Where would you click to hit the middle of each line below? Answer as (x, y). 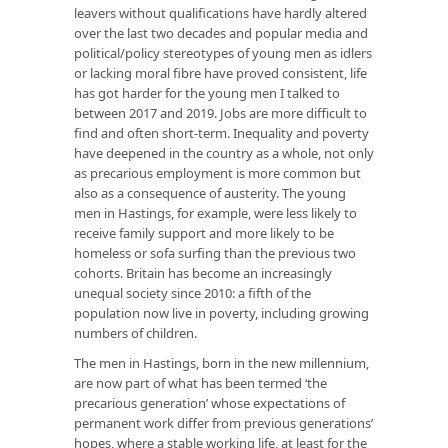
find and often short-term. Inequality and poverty (221, 132)
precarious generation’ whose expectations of (209, 402)
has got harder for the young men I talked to (207, 92)
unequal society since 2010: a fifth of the (192, 292)
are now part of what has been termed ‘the (200, 382)
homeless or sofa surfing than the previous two (215, 252)
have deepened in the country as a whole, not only (224, 152)
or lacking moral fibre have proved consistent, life (220, 72)
